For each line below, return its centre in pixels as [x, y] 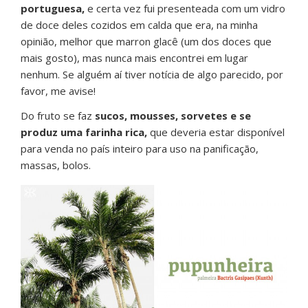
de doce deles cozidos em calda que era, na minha [139, 25]
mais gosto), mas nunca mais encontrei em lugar [134, 58]
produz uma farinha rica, [84, 132]
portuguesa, [53, 9]
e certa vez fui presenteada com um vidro [185, 9]
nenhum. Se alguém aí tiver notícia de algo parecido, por [152, 75]
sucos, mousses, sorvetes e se [173, 116]
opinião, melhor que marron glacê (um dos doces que [146, 42]
